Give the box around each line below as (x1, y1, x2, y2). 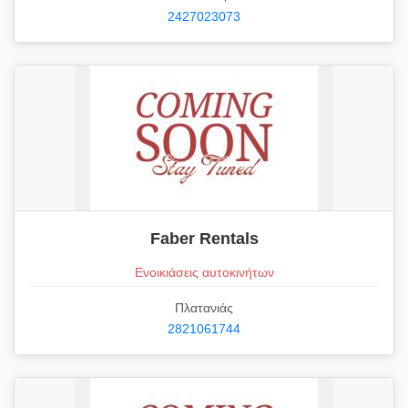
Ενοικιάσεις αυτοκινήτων (134, 264, 274, 280)
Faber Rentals (149, 229, 259, 248)
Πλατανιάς (175, 301, 233, 316)
